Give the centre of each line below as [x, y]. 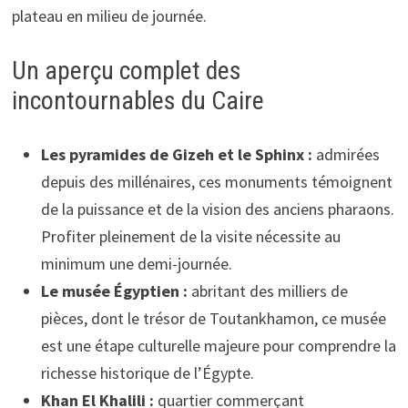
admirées [346, 154]
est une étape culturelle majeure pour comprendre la [218, 345]
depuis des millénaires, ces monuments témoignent [216, 181]
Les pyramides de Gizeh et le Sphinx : [176, 154]
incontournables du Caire [138, 100]
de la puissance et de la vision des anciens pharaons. [217, 209]
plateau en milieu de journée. [109, 15]
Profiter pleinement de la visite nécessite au [190, 236]
